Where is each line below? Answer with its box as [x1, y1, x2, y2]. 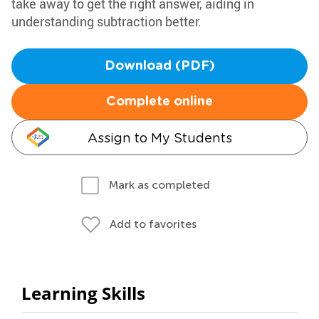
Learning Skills [21, 281, 145, 305]
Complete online [106, 95, 213, 108]
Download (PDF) [104, 60, 215, 73]
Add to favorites [110, 217, 197, 231]
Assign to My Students [87, 130, 232, 145]
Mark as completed [109, 178, 210, 192]
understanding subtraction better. [11, 13, 202, 30]
